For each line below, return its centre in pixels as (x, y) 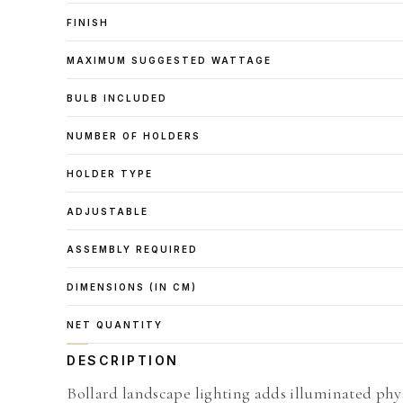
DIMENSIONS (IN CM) (132, 287)
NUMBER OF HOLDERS (134, 136)
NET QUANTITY (115, 325)
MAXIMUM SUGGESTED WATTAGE (169, 60)
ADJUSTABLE (108, 211)
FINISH (88, 22)
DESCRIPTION (123, 360)
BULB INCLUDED (117, 98)
